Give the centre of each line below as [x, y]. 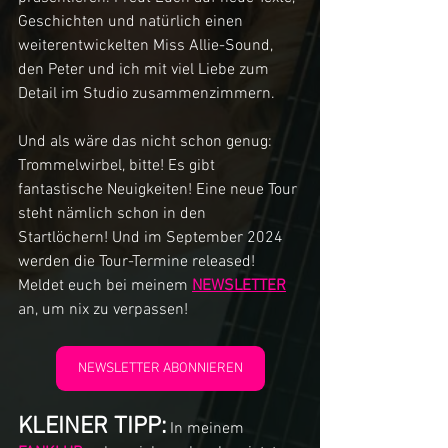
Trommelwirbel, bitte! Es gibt [118, 165]
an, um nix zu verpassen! [103, 309]
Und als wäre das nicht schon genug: [147, 141]
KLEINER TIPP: [92, 426]
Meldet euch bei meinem [105, 285]
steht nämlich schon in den [114, 213]
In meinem [209, 428]
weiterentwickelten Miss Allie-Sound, [147, 45]
